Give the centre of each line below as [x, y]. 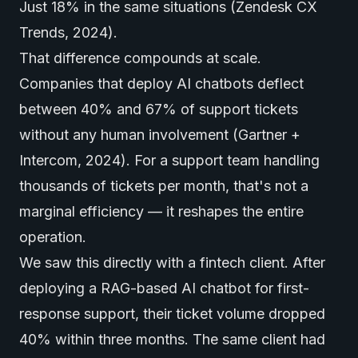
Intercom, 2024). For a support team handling [169, 160]
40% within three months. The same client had [172, 339]
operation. [53, 237]
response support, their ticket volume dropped [172, 314]
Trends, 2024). [68, 32]
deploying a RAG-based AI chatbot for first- [164, 288]
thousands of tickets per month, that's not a [164, 186]
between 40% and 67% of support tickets [159, 109]
